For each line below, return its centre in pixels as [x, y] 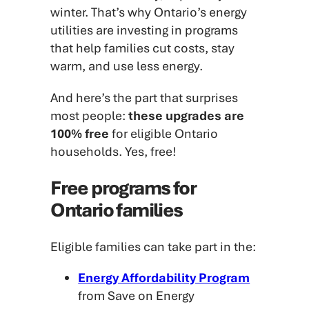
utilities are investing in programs [144, 30]
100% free [80, 133]
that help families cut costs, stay [143, 48]
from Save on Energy [137, 296]
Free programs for [123, 188]
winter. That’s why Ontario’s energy [149, 12]
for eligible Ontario [164, 133]
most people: [90, 115]
